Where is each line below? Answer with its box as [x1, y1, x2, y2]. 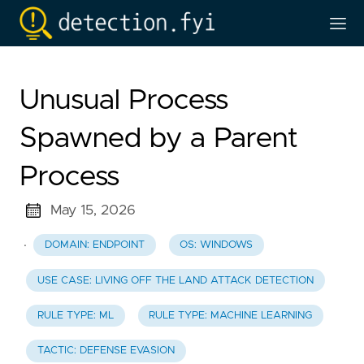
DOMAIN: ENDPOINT [44, 240, 145, 251]
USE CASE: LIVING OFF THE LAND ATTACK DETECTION [37, 275, 314, 286]
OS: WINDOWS [180, 240, 253, 251]
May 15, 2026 [50, 203, 136, 218]
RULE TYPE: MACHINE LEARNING [149, 310, 313, 321]
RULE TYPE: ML [37, 310, 114, 321]
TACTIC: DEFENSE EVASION [37, 345, 175, 357]
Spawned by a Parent [19, 124, 298, 153]
